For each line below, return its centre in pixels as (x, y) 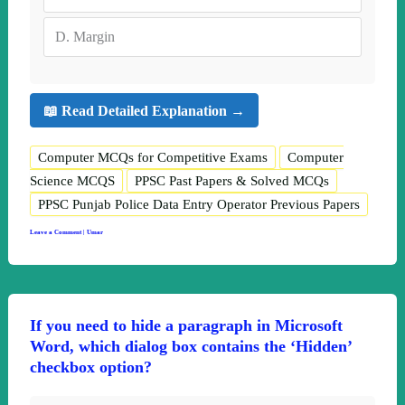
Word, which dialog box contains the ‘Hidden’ (190, 346)
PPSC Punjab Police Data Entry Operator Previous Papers (198, 204)
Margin (94, 37)
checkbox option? (90, 367)
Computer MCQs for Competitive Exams (152, 157)
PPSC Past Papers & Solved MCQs (231, 181)
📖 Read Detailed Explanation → (144, 110)
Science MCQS (72, 181)
